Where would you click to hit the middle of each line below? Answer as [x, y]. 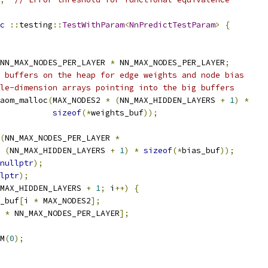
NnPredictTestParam [172, 25]
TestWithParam [93, 25]
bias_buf [201, 150]
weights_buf [117, 113]
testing [36, 25]
